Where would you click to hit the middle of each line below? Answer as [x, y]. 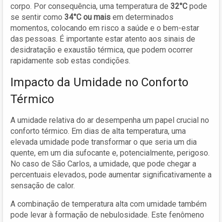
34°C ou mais [87, 17]
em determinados [142, 17]
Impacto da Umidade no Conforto [99, 82]
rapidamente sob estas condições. [70, 60]
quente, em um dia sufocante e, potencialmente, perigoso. [110, 153]
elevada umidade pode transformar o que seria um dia [104, 142]
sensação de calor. [43, 185]
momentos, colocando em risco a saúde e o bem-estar [105, 28]
